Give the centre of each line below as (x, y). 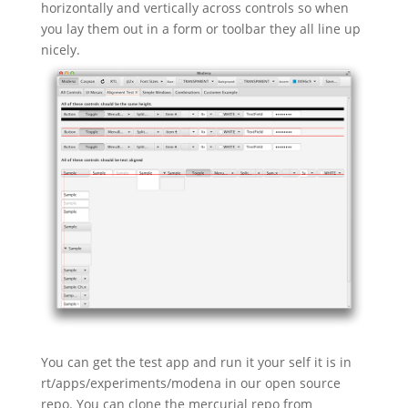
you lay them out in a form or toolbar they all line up (200, 29)
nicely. (60, 50)
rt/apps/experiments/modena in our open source (190, 382)
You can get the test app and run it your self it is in (196, 362)
